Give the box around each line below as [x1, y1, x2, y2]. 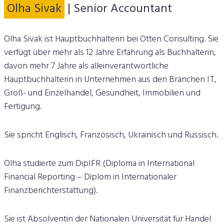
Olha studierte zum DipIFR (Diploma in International [4, 156, 194, 171]
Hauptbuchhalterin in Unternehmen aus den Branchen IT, [4, 72, 216, 87]
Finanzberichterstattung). [4, 183, 97, 198]
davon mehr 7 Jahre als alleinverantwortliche [4, 58, 168, 73]
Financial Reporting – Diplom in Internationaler [4, 170, 176, 185]
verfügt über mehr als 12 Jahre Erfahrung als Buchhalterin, [4, 45, 216, 60]
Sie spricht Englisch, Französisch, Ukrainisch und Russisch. [4, 128, 218, 142]
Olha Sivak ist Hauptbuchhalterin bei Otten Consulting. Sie [4, 31, 218, 46]
